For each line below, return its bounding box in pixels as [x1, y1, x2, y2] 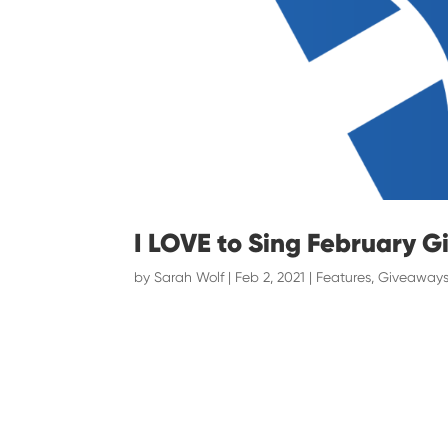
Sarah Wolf [154, 268, 225, 285]
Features [316, 268, 372, 285]
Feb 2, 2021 [235, 268, 306, 285]
